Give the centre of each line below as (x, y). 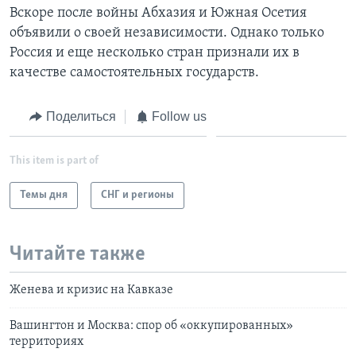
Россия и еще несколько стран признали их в (155, 52)
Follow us (179, 116)
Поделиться (81, 116)
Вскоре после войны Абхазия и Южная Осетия (158, 13)
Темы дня (44, 195)
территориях (46, 341)
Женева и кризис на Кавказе (91, 290)
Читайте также (77, 255)
